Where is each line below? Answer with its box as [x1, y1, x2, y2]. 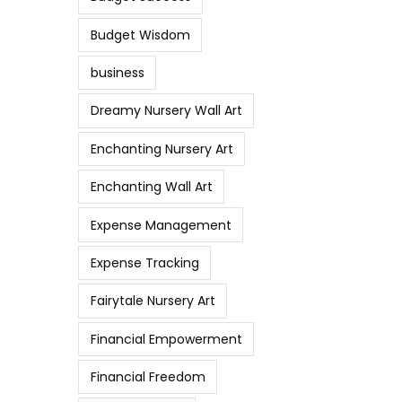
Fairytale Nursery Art [90, 292, 215, 310]
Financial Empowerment [90, 329, 242, 348]
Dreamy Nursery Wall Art [90, 101, 242, 120]
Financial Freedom [90, 368, 205, 387]
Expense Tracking [90, 253, 199, 272]
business [90, 64, 144, 83]
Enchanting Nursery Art [90, 139, 233, 158]
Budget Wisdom [90, 25, 190, 44]
